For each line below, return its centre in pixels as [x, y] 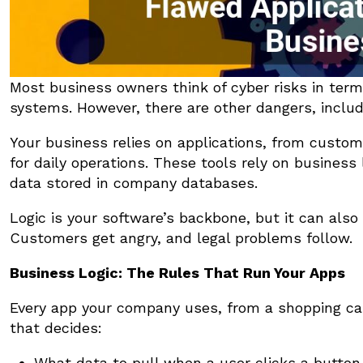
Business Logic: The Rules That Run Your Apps [177, 272]
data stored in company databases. [134, 182]
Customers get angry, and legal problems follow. [181, 237]
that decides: [56, 327]
